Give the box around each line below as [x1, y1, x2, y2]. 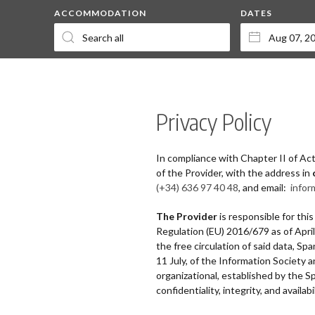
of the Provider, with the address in [156, 167, 312, 179]
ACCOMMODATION [54, 8, 146, 18]
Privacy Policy [156, 108, 271, 136]
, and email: [238, 181, 290, 193]
